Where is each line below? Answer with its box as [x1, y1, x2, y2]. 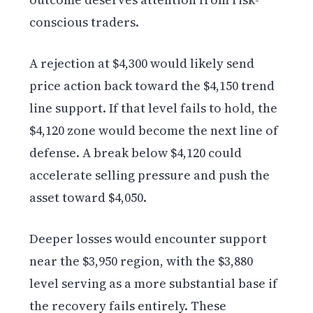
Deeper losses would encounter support [29, 230, 268, 248]
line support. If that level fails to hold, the [29, 99, 278, 117]
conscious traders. [29, 13, 140, 31]
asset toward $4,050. [29, 189, 147, 207]
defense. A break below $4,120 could [29, 144, 242, 162]
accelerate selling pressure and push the [29, 166, 270, 184]
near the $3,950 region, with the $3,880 [29, 252, 254, 270]
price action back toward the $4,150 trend [29, 77, 275, 95]
